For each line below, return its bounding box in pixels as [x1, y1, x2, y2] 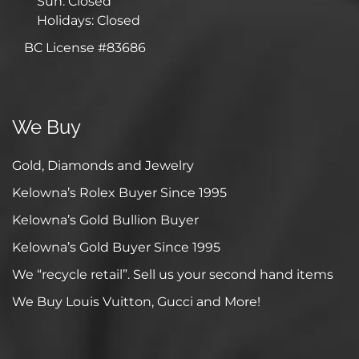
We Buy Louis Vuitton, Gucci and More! [12, 293, 260, 309]
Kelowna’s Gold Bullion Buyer [12, 212, 199, 228]
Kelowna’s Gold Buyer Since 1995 [12, 239, 220, 255]
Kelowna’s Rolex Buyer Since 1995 [12, 184, 227, 200]
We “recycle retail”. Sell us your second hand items [12, 266, 333, 282]
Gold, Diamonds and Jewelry [12, 157, 194, 173]
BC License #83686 [24, 39, 146, 55]
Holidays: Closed [37, 12, 140, 28]
